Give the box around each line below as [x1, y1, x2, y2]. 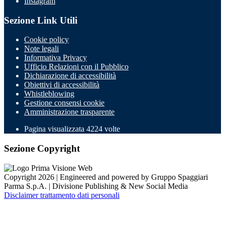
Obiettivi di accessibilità [24, 80, 99, 89]
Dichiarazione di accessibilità [24, 71, 116, 80]
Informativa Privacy [24, 53, 87, 62]
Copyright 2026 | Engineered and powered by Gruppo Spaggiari [4, 172, 208, 181]
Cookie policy [24, 35, 69, 44]
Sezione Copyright [4, 143, 80, 154]
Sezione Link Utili [4, 15, 77, 26]
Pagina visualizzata [24, 125, 86, 134]
